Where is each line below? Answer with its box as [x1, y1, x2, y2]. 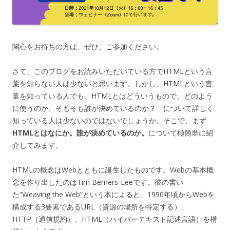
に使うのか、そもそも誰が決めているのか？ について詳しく [12, 103, 214, 113]
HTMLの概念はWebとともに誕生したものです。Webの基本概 [12, 164, 214, 175]
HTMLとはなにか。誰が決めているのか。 [12, 127, 148, 138]
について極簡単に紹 [148, 127, 213, 138]
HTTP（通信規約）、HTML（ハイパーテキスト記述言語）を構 [12, 214, 217, 224]
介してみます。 [12, 140, 63, 150]
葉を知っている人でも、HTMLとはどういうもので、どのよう [12, 90, 213, 101]
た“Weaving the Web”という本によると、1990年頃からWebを [12, 189, 215, 199]
